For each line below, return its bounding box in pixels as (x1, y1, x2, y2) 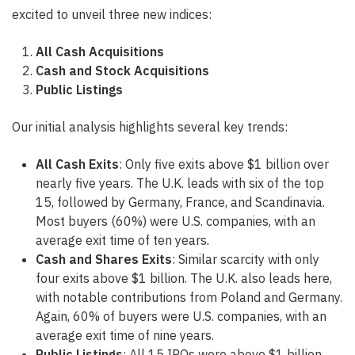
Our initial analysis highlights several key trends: (12, 119, 288, 136)
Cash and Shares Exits (36, 251, 172, 268)
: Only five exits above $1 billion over (119, 156, 329, 173)
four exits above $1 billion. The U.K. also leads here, (36, 270, 332, 287)
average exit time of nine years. (36, 327, 214, 344)
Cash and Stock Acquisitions (36, 63, 209, 79)
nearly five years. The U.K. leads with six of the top (36, 175, 324, 192)
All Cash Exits (36, 156, 119, 173)
